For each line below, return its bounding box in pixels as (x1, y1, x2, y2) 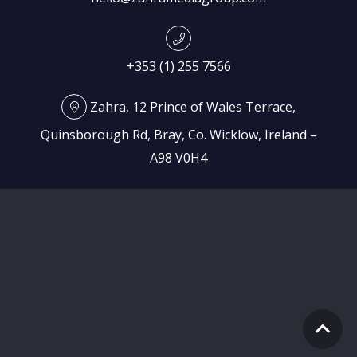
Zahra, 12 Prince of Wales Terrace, (87, 97, 296, 116)
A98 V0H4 (150, 148, 207, 167)
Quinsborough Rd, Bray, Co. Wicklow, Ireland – (40, 125, 317, 143)
